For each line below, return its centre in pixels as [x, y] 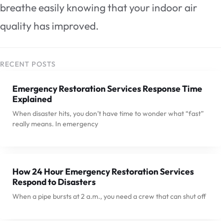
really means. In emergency [55, 124]
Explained [32, 99]
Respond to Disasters [54, 182]
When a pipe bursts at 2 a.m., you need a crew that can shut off [109, 196]
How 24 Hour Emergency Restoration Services [103, 171]
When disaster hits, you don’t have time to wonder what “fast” [108, 113]
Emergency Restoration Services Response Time [107, 88]
